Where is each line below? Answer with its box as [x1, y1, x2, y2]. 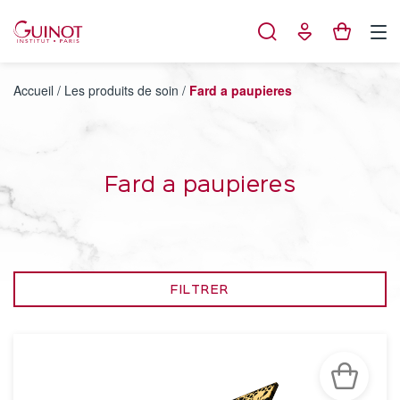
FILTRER [171, 285, 229, 296]
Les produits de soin [64, 81, 179, 99]
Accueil [13, 81, 54, 99]
